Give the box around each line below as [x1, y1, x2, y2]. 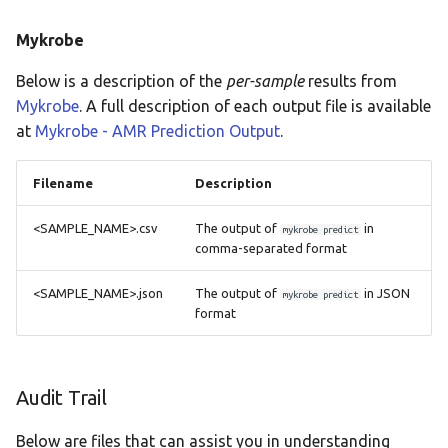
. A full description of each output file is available [79, 97, 431, 115]
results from [304, 72, 397, 90]
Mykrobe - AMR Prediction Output [35, 122, 280, 140]
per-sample [226, 72, 304, 90]
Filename [33, 176, 93, 190]
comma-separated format [195, 241, 347, 255]
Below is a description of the [16, 72, 226, 90]
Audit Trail [16, 386, 107, 409]
